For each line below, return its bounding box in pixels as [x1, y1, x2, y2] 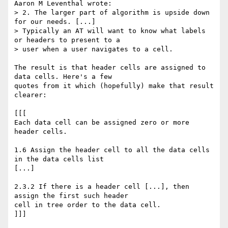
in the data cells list [14, 155, 108, 163]
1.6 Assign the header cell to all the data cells [14, 146, 210, 154]
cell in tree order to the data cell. [14, 201, 161, 209]
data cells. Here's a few [14, 73, 116, 81]
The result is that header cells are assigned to [14, 64, 206, 72]
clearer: [14, 91, 47, 99]
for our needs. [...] [14, 18, 100, 26]
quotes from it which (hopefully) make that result [14, 82, 214, 90]
